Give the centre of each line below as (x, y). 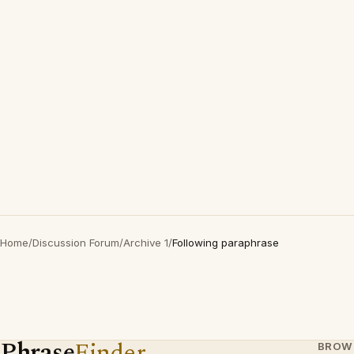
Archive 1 (146, 243)
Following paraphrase (226, 243)
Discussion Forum (76, 243)
